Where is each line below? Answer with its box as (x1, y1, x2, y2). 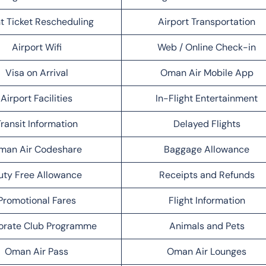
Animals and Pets (169, 219, 245, 232)
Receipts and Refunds (159, 168, 255, 181)
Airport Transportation (158, 15, 255, 28)
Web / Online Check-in (157, 40, 256, 53)
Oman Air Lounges (167, 245, 246, 258)
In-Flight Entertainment (156, 91, 258, 104)
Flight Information (168, 194, 245, 207)
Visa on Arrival (5, 66, 68, 79)
